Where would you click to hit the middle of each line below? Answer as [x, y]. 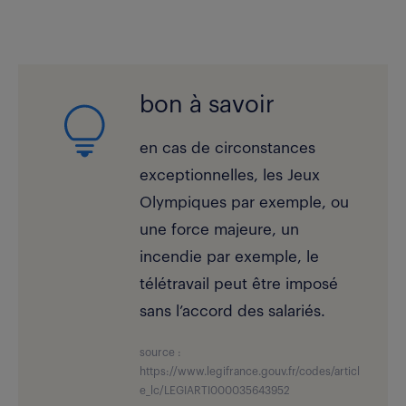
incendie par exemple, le [230, 257]
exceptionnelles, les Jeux [230, 176]
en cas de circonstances [228, 149]
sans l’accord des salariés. [233, 312]
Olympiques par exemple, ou [245, 203]
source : [161, 353]
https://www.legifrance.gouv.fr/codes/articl [250, 372]
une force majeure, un [220, 230]
